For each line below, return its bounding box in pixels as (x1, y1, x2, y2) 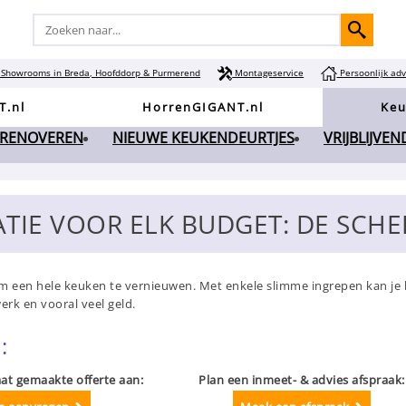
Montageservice (232, 66, 304, 80)
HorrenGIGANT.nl (142, 99, 264, 116)
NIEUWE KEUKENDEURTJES (112, 128, 295, 149)
